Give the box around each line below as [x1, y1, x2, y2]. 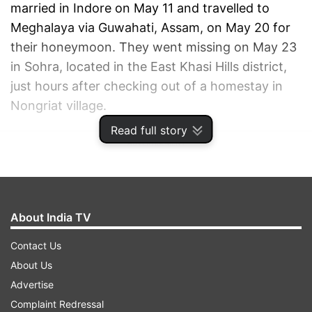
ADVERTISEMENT [127, 139, 185, 148]
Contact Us [10, 240, 61, 251]
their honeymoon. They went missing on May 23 [10, 40, 297, 55]
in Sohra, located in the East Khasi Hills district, [10, 59, 287, 75]
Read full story [110, 123, 187, 137]
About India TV [10, 210, 91, 224]
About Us [10, 259, 52, 271]
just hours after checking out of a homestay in [10, 79, 283, 94]
